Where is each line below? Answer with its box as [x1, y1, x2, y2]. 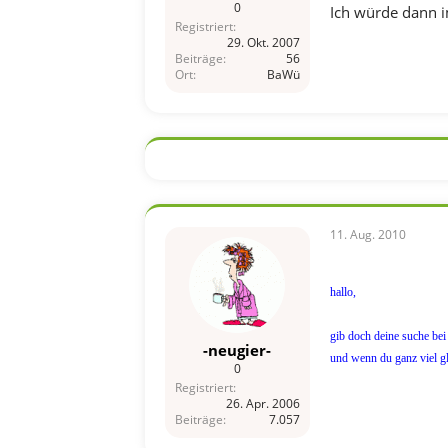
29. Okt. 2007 [226, 33, 300, 51]
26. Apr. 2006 [225, 395, 300, 412]
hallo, [329, 284, 356, 299]
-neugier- [203, 340, 271, 360]
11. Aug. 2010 [329, 225, 406, 243]
